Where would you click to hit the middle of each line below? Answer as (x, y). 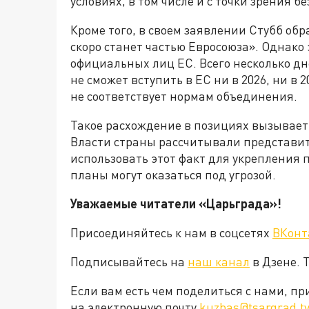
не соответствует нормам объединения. (184, 96)
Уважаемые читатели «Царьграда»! (176, 204)
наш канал (219, 262)
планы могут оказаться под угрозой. (173, 175)
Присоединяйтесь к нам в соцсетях (171, 233)
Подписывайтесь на (129, 262)
